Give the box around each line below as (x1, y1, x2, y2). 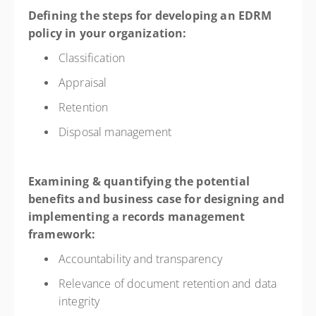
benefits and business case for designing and (28, 191, 285, 207)
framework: (28, 226, 99, 242)
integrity (59, 293, 103, 309)
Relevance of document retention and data (59, 276, 277, 291)
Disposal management (59, 124, 175, 140)
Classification (59, 50, 128, 66)
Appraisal (59, 75, 110, 90)
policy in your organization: (28, 25, 190, 41)
